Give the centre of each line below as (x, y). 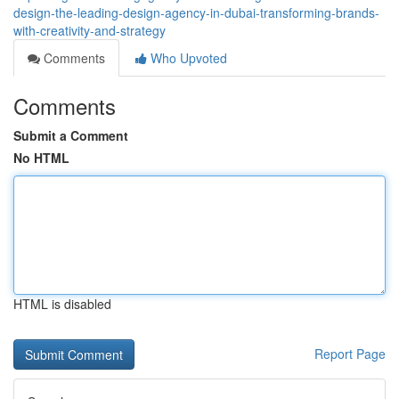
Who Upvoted (187, 58)
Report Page (350, 354)
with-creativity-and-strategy (90, 30)
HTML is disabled (62, 304)
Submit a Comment (71, 135)
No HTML (41, 158)
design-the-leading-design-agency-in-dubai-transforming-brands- (196, 12)
